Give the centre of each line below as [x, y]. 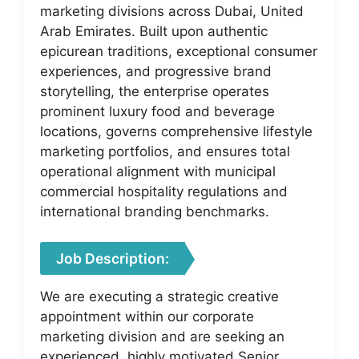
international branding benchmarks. [155, 211]
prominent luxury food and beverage [157, 111]
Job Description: [113, 258]
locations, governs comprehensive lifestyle [176, 131]
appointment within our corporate [147, 317]
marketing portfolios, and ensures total [165, 151]
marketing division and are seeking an [162, 337]
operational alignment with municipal [158, 171]
